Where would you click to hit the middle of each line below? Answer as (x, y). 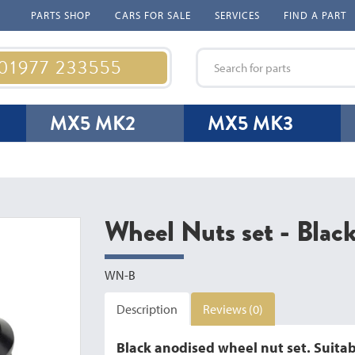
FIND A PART (315, 15)
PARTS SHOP (61, 15)
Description (147, 309)
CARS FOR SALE (153, 15)
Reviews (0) (233, 309)
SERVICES (237, 15)
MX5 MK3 (250, 123)
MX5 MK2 (93, 123)
